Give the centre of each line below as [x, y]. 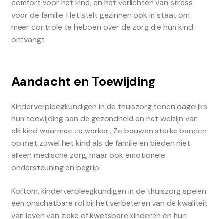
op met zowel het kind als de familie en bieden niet [100, 143]
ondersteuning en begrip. [56, 167]
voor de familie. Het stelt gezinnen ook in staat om [100, 15]
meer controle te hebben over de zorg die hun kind [102, 27]
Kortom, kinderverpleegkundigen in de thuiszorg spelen [109, 191]
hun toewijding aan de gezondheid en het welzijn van [104, 118]
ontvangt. [28, 39]
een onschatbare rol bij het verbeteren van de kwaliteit [109, 203]
